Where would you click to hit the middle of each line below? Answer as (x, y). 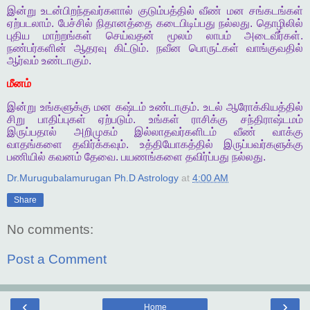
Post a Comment (57, 259)
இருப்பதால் (32, 132)
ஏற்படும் (116, 120)
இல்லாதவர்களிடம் (175, 132)
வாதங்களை (35, 145)
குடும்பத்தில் (166, 10)
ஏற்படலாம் (29, 23)
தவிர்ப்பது (207, 157)
